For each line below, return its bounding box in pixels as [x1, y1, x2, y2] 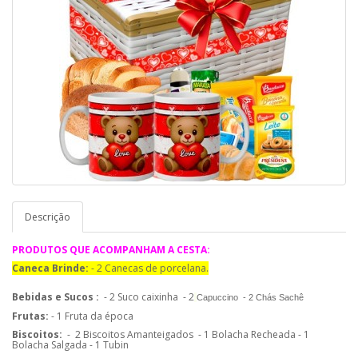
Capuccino [197, 292, 241, 302]
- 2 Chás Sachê [243, 292, 306, 302]
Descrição [25, 210, 70, 224]
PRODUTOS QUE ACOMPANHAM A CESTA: [12, 243, 213, 257]
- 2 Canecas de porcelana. [91, 261, 209, 275]
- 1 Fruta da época [49, 309, 133, 323]
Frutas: [12, 309, 49, 323]
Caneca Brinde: [12, 261, 91, 275]
